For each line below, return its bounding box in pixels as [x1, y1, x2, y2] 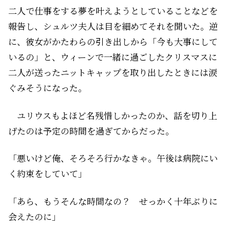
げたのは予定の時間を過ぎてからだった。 [8, 124, 174, 137]
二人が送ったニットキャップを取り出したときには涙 [8, 65, 217, 79]
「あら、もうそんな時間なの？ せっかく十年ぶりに [8, 195, 218, 208]
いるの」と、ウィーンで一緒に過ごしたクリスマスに [8, 50, 217, 63]
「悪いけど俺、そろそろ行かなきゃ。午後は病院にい [8, 151, 218, 165]
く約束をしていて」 [8, 167, 87, 180]
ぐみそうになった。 [8, 81, 87, 94]
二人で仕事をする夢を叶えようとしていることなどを [8, 4, 218, 17]
